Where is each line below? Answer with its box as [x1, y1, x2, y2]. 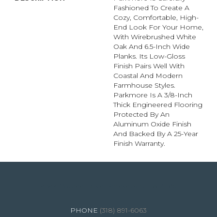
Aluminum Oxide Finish [113, 120, 191, 129]
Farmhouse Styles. [113, 81, 175, 90]
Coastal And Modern [113, 71, 183, 80]
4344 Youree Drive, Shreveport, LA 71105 [41, 182, 176, 191]
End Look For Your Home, [113, 23, 203, 32]
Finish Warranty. [113, 139, 165, 148]
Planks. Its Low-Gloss [113, 52, 185, 61]
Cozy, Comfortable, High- [113, 13, 199, 22]
